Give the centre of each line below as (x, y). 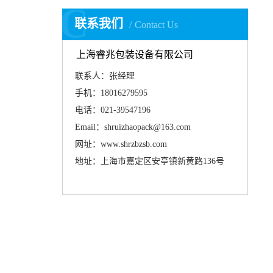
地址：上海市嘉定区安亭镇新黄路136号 (149, 161)
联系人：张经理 (105, 76)
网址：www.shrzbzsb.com (121, 144)
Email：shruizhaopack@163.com (133, 127)
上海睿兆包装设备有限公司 (135, 55)
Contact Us (156, 25)
